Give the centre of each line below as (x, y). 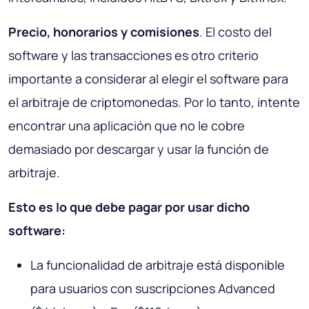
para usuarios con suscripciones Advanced (153, 289)
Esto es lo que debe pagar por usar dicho (129, 207)
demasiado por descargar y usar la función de (139, 149)
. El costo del (236, 32)
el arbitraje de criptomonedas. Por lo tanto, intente (154, 102)
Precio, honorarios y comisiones (104, 32)
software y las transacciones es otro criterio (133, 56)
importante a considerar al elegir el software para (148, 79)
